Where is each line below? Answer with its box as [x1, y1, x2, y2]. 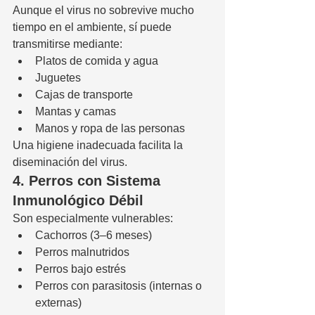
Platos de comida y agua [35, 54, 158, 67]
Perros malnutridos [35, 245, 129, 258]
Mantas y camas [35, 105, 116, 117]
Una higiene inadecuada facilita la [13, 139, 186, 151]
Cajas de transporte [35, 88, 133, 101]
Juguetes [35, 71, 81, 84]
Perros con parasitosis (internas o [35, 279, 205, 292]
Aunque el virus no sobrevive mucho [13, 4, 197, 16]
